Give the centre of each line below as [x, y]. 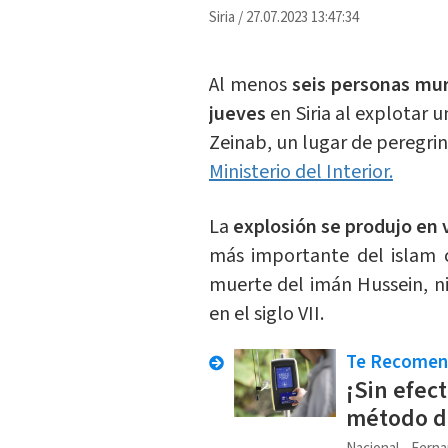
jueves [237, 114]
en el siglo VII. [266, 314]
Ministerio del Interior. [300, 172]
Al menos [250, 85]
